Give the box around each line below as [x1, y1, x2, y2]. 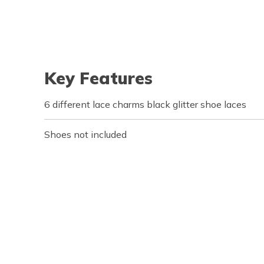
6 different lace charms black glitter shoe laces [44, 98, 246, 111]
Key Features [44, 68, 153, 89]
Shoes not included [44, 128, 127, 141]
